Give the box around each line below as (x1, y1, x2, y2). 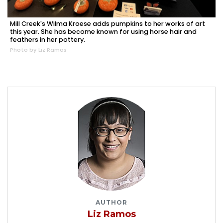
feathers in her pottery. (10, 35, 85, 44)
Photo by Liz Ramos (10, 46, 67, 54)
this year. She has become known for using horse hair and (10, 27, 197, 36)
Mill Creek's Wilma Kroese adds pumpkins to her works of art (10, 19, 205, 28)
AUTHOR (96, 199, 127, 207)
